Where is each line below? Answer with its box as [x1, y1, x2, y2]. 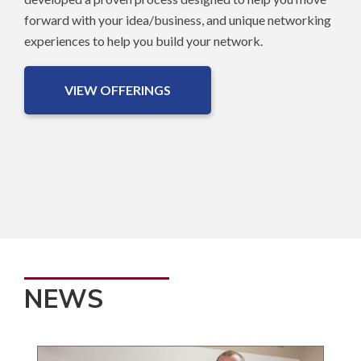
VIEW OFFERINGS [64, 82, 171, 98]
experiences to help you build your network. [24, 33, 263, 49]
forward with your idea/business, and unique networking [24, 12, 331, 28]
